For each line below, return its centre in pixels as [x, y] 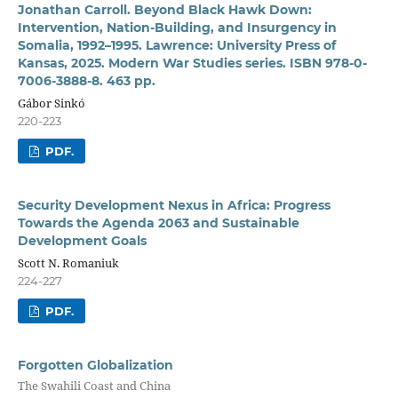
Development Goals [82, 240]
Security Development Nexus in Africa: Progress [174, 205]
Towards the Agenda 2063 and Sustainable [158, 223]
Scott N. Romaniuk [68, 263]
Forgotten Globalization [95, 365]
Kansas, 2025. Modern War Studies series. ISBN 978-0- [192, 63]
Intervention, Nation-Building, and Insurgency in [177, 27]
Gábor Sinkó [51, 103]
